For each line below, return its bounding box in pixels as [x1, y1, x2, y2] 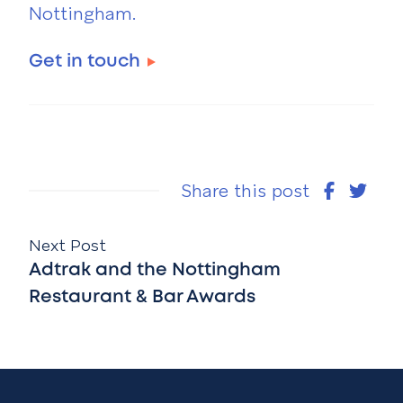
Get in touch [29, 53, 140, 71]
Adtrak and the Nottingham [29, 262, 281, 280]
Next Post [29, 235, 106, 256]
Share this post [180, 179, 309, 203]
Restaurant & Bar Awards [29, 289, 255, 307]
